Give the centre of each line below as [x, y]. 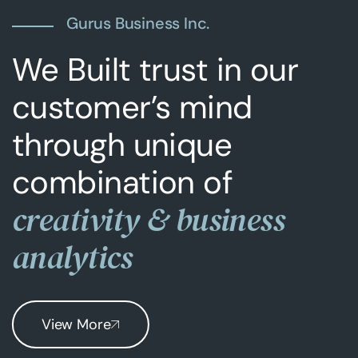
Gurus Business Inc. [138, 23]
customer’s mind [132, 107]
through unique [122, 145]
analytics [72, 257]
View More [76, 324]
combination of [123, 182]
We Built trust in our [155, 70]
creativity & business [149, 220]
